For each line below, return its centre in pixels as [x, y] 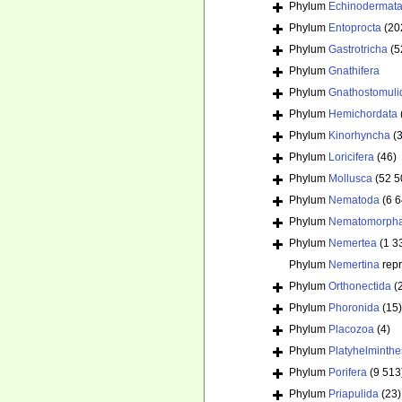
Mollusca [350, 179]
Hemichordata [363, 114]
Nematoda [354, 201]
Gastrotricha [358, 50]
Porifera [348, 373]
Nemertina [354, 265]
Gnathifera [354, 71]
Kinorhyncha [359, 136]
